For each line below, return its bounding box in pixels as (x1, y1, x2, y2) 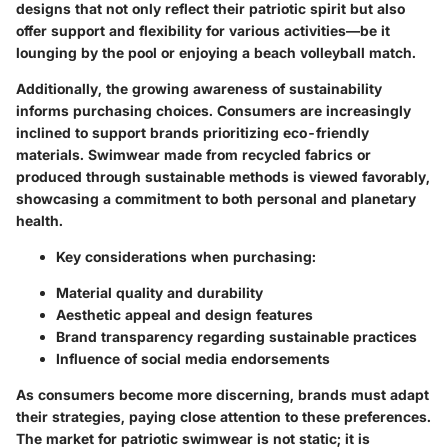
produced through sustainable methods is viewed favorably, (16, 168, 430, 186)
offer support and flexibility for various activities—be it (16, 22, 390, 40)
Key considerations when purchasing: (56, 248, 316, 266)
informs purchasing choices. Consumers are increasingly (16, 102, 411, 120)
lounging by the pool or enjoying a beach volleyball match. (16, 44, 416, 62)
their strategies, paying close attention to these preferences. (16, 408, 431, 426)
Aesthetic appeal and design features (56, 306, 313, 324)
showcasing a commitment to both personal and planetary (16, 190, 416, 208)
